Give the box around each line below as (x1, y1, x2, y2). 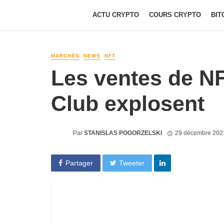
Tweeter (119, 158, 145, 167)
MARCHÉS (51, 53, 79, 58)
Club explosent (51, 91, 204, 115)
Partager (65, 158, 93, 167)
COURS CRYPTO (149, 11, 201, 18)
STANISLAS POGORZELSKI (84, 129, 162, 136)
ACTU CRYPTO (92, 11, 139, 18)
